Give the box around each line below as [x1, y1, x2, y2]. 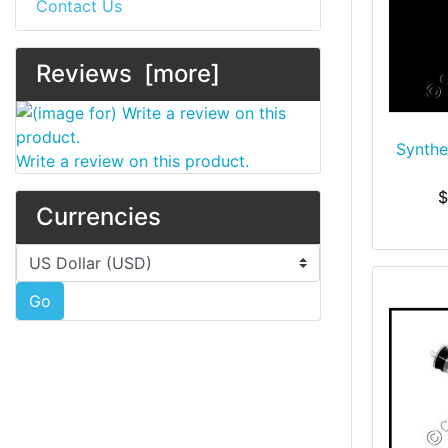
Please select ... [15, 245, 131, 265]
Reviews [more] [36, 59, 220, 88]
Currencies [36, 202, 161, 231]
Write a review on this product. [16, 151, 249, 171]
